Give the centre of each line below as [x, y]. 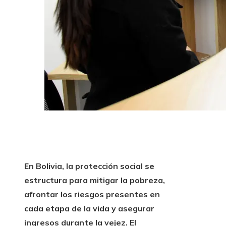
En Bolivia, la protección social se [89, 166]
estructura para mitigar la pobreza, [95, 180]
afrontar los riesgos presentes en [92, 194]
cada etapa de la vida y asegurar [89, 209]
